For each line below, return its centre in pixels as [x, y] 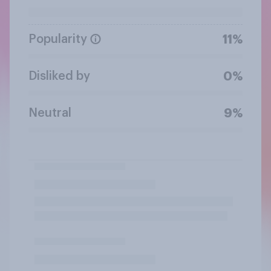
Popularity [58, 39]
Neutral [50, 113]
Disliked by [59, 76]
